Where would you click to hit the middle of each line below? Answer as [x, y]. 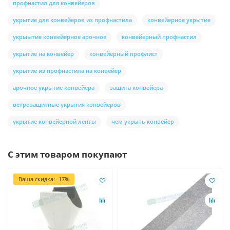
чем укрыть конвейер [143, 121]
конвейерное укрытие [179, 20]
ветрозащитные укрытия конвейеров [67, 104]
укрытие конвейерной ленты [54, 121]
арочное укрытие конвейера [54, 87]
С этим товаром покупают [67, 154]
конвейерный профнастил [159, 36]
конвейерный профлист [123, 53]
